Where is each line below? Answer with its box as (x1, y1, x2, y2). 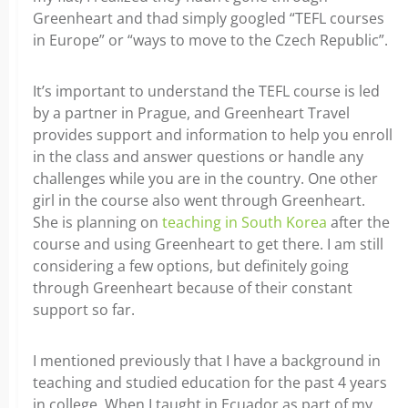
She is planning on (33, 212, 162, 233)
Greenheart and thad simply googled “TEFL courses (33, 8, 384, 29)
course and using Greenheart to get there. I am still (33, 234, 383, 255)
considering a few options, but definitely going (33, 256, 349, 277)
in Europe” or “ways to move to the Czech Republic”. (33, 30, 388, 51)
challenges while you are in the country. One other (33, 168, 378, 189)
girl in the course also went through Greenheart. (33, 190, 365, 211)
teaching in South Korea (162, 212, 327, 233)
